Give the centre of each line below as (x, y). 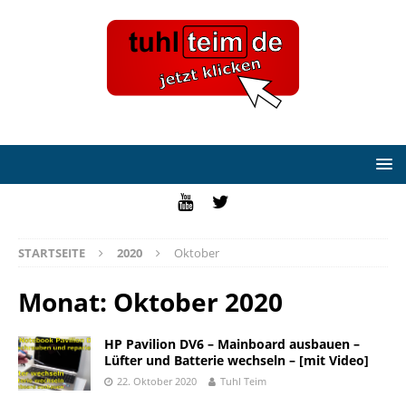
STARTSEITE (52, 253)
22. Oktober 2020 (157, 381)
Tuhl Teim (243, 381)
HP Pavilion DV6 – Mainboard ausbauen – (232, 344)
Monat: (66, 302)
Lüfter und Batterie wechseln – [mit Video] (237, 360)
